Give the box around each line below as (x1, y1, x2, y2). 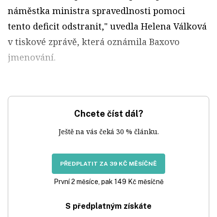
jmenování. (8, 51, 56, 63)
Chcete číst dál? (74, 108, 143, 119)
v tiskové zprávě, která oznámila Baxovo (8, 36, 180, 47)
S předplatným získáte (65, 201, 152, 211)
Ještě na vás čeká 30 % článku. (58, 127, 159, 136)
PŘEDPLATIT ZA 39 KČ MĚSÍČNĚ (60, 160, 157, 167)
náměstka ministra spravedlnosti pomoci (8, 5, 185, 16)
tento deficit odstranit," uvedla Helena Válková (8, 20, 207, 32)
